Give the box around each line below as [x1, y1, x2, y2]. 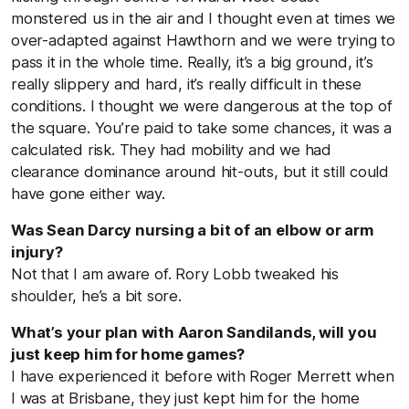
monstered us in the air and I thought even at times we [11, 8, 396, 27]
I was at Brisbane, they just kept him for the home [11, 388, 360, 407]
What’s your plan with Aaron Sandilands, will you [11, 322, 377, 341]
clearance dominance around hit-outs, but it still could [11, 162, 389, 181]
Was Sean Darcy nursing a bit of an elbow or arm [11, 220, 373, 239]
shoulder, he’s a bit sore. [11, 286, 182, 305]
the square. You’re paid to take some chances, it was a [11, 118, 393, 137]
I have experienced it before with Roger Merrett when [11, 366, 394, 385]
